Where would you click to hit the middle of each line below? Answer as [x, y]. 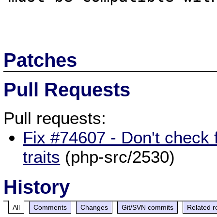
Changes [94, 207]
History [37, 187]
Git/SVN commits [148, 207]
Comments [50, 207]
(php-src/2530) [118, 156]
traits [42, 156]
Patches [40, 60]
